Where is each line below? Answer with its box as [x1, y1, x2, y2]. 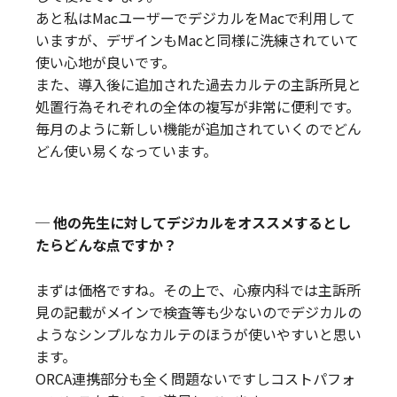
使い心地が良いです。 [35, 51, 175, 74]
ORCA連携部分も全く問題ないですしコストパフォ [35, 368, 355, 390]
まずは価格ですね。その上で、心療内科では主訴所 [35, 279, 361, 301]
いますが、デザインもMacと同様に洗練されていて [35, 29, 359, 51]
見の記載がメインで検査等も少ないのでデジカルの [35, 301, 362, 323]
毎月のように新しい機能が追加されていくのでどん [35, 118, 362, 140]
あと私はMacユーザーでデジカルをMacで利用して [35, 7, 355, 29]
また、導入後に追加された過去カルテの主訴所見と [35, 74, 362, 96]
